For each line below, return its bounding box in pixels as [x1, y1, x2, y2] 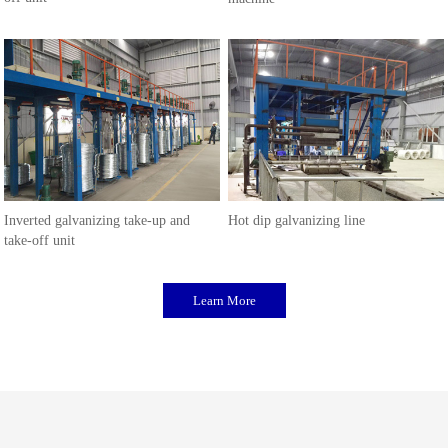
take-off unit [4, 233, 76, 249]
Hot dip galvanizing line [228, 213, 366, 229]
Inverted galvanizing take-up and [4, 213, 191, 229]
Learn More [192, 293, 256, 309]
